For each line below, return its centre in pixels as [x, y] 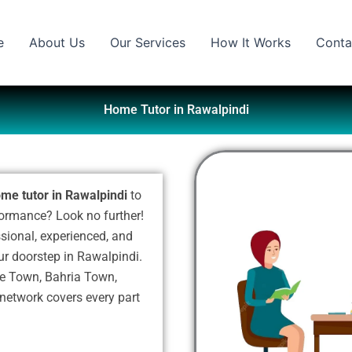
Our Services [148, 42]
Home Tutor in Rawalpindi [176, 110]
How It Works [251, 42]
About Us [57, 42]
